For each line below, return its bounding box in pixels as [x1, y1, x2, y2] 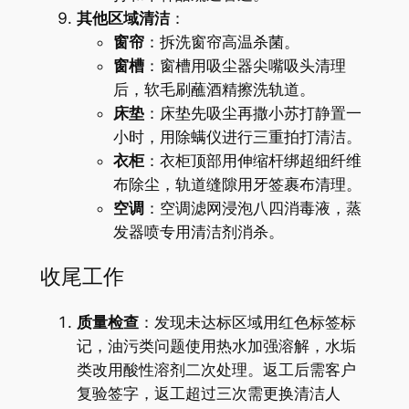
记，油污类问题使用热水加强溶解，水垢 [76, 337, 356, 356]
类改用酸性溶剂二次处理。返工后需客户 [76, 361, 356, 380]
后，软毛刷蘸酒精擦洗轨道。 [112, 79, 315, 99]
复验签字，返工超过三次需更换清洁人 [76, 384, 341, 404]
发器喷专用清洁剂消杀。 [112, 222, 284, 241]
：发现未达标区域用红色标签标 [138, 313, 356, 332]
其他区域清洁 [76, 8, 170, 27]
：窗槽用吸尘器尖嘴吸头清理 [143, 56, 346, 75]
